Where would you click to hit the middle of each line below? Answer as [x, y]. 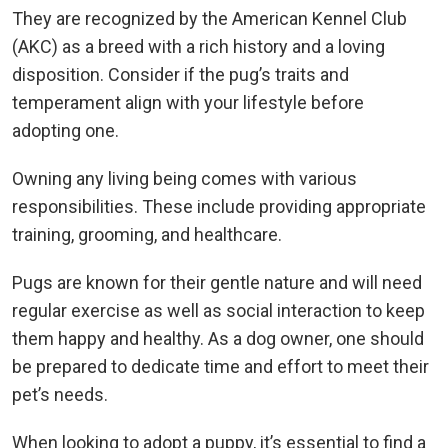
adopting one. [65, 130]
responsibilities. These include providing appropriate [219, 206]
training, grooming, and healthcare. [147, 234]
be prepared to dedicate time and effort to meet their [220, 366]
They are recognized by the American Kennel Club [209, 18]
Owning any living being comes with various [184, 178]
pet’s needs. [60, 394]
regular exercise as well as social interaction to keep [218, 310]
